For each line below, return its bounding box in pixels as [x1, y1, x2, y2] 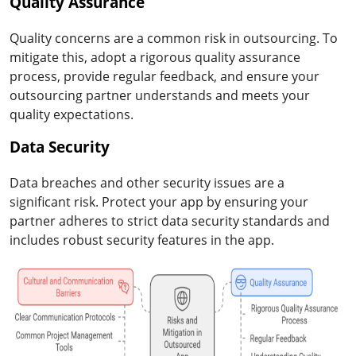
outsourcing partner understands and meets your [10, 86, 310, 104]
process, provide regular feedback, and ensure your [10, 67, 319, 85]
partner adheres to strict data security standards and [10, 211, 330, 230]
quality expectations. [10, 105, 133, 123]
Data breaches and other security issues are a [10, 173, 284, 192]
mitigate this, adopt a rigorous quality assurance [10, 48, 300, 66]
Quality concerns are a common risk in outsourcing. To [10, 29, 338, 47]
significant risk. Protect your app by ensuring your [10, 192, 308, 211]
